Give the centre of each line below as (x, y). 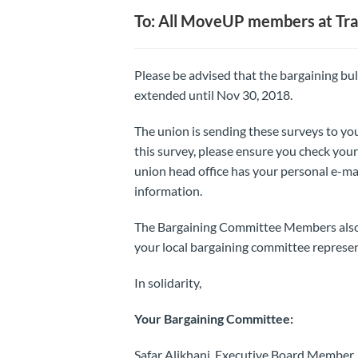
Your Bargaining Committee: (213, 318)
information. (168, 190)
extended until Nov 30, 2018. (213, 94)
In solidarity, (167, 282)
